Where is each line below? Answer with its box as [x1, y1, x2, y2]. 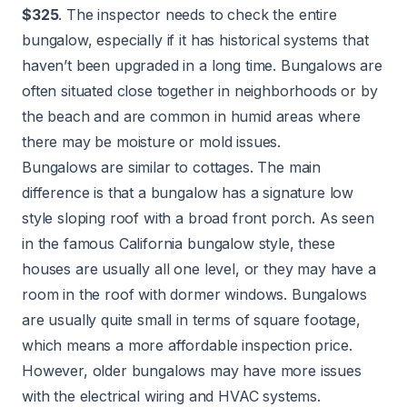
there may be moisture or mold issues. [22, 133, 282, 152]
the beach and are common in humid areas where [22, 107, 361, 126]
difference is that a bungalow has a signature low [22, 184, 354, 203]
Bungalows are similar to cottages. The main [22, 158, 322, 177]
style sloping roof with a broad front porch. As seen [22, 209, 374, 228]
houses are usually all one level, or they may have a [22, 260, 376, 279]
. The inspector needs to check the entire [58, 5, 337, 25]
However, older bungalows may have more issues [22, 362, 362, 381]
